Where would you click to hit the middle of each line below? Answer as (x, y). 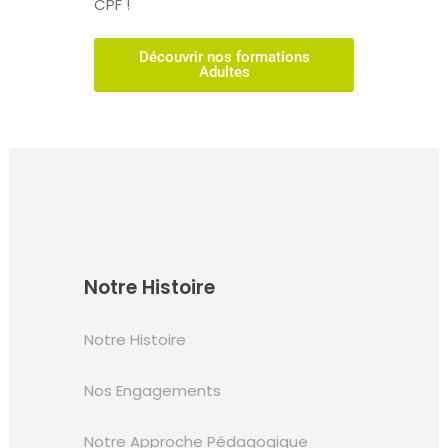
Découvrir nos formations (224, 56)
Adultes (224, 71)
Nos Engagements (152, 391)
